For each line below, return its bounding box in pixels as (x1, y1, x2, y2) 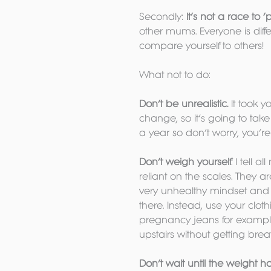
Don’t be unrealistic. (139, 98, 228, 109)
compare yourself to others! (139, 40, 264, 51)
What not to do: (139, 69, 211, 80)
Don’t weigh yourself (139, 156, 231, 167)
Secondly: (139, 11, 186, 22)
